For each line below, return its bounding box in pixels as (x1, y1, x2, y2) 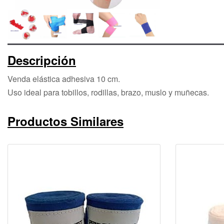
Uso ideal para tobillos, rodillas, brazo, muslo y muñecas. (7, 86, 209, 98)
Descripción (7, 51, 76, 68)
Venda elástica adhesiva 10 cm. (7, 72, 120, 84)
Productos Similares (7, 112, 123, 129)
